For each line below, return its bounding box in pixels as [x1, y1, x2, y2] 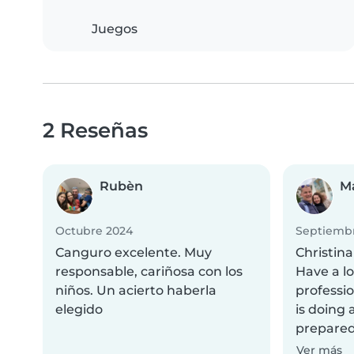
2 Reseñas [43, 118, 148, 143]
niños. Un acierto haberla [55, 283, 217, 299]
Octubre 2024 [55, 224, 133, 239]
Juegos [92, 21, 137, 37]
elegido [55, 302, 103, 318]
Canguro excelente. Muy [55, 245, 212, 261]
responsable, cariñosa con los [55, 264, 243, 280]
